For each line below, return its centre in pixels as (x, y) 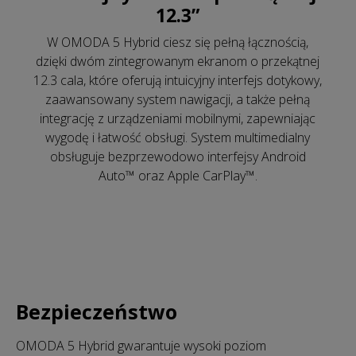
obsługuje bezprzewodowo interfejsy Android (178, 156)
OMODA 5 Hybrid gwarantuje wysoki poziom (141, 345)
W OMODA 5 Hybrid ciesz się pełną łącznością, (178, 42)
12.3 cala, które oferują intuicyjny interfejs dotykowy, (178, 80)
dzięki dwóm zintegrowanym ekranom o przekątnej (178, 61)
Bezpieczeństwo (97, 311)
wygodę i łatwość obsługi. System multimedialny (178, 137)
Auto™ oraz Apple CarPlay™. (178, 175)
